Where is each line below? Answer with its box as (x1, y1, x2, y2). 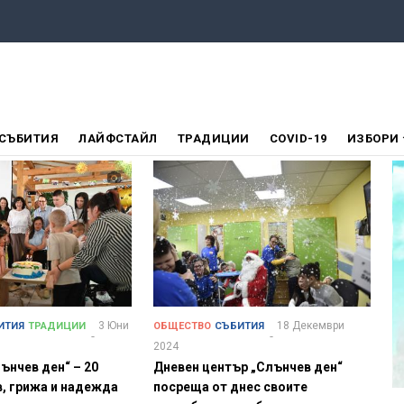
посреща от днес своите (152, 380, 308, 395)
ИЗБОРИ (346, 132, 402, 146)
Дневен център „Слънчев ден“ (152, 360, 343, 375)
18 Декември (276, 319, 344, 333)
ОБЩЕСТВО (152, 320, 211, 333)
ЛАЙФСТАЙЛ (78, 132, 158, 146)
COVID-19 (269, 132, 327, 146)
